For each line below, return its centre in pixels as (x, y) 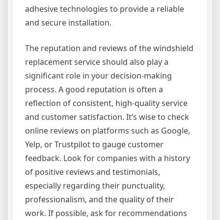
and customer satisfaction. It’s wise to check (107, 117)
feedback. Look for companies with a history (108, 158)
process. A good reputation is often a (94, 89)
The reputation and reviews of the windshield (109, 48)
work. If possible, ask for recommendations (106, 213)
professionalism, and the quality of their (99, 199)
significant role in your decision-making (98, 76)
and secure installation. (68, 23)
